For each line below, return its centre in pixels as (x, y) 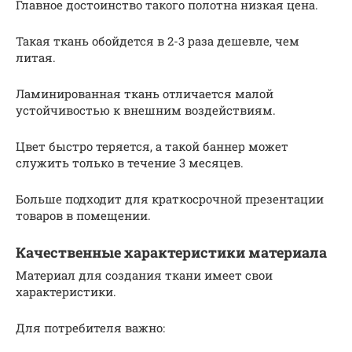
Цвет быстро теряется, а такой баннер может (152, 147)
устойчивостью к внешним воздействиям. (146, 110)
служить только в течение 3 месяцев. (130, 163)
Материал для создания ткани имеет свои (144, 275)
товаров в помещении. (83, 216)
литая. (36, 58)
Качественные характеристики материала (171, 253)
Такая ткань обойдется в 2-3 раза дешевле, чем (158, 41)
